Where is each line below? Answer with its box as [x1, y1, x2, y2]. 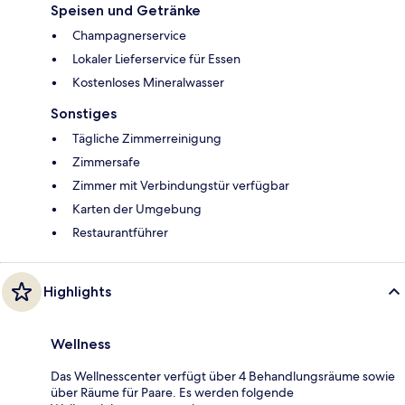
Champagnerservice [72, 26, 186, 43]
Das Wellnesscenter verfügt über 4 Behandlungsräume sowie [51, 367, 395, 384]
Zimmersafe [72, 153, 140, 170]
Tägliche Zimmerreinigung [72, 129, 221, 146]
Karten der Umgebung [72, 200, 202, 217]
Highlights [43, 282, 111, 300]
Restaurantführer [72, 223, 168, 240]
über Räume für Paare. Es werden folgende [51, 383, 294, 400]
